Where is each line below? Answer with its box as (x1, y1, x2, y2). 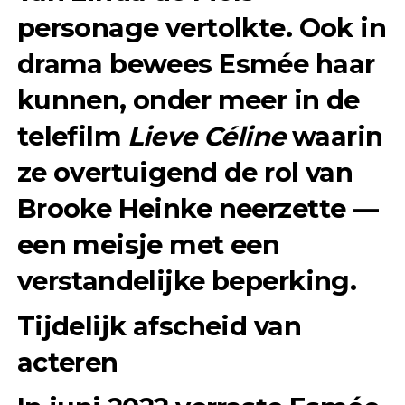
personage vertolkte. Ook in (16, 11, 387, 43)
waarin (285, 119, 383, 152)
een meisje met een (16, 228, 280, 260)
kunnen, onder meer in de (16, 83, 360, 116)
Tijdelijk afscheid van (16, 309, 301, 342)
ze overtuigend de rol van (16, 155, 353, 188)
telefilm (16, 119, 128, 152)
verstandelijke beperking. (16, 264, 357, 297)
